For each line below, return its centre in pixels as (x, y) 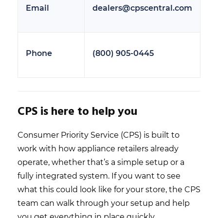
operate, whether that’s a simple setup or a (101, 162)
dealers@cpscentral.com (142, 8)
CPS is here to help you (77, 112)
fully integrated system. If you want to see (99, 176)
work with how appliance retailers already (98, 148)
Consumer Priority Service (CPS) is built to (99, 135)
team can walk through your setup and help (104, 203)
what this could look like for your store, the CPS (109, 189)
